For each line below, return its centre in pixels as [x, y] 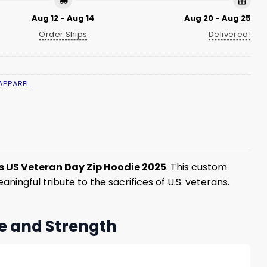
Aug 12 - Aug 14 [63, 18]
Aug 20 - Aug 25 [218, 18]
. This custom [197, 167]
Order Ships [63, 35]
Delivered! [230, 35]
